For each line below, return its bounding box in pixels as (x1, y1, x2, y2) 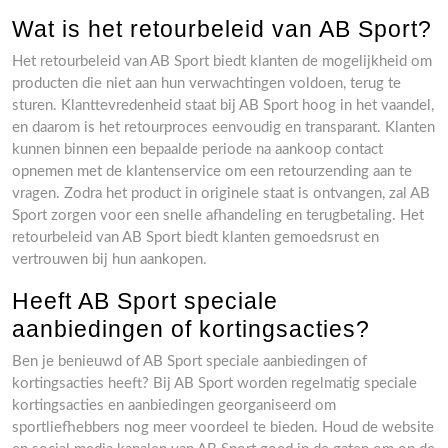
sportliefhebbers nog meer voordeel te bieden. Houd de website (12, 420, 434, 435)
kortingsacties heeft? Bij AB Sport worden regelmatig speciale (12, 376, 417, 391)
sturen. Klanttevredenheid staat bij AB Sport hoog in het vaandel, (12, 98, 434, 113)
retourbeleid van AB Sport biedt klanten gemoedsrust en (12, 230, 379, 245)
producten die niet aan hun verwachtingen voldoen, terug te (12, 76, 401, 91)
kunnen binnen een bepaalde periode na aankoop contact (12, 142, 383, 157)
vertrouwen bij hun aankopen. (12, 252, 207, 267)
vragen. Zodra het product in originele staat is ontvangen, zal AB (12, 186, 430, 201)
